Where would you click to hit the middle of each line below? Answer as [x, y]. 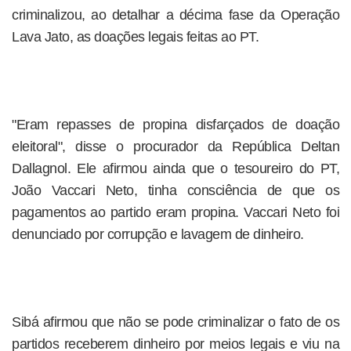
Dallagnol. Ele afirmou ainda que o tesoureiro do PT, [175, 168]
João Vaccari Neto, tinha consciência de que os [175, 190]
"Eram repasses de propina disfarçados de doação [175, 125]
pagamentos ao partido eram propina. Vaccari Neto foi [175, 212]
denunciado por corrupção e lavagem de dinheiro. [158, 234]
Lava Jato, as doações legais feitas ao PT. [135, 37]
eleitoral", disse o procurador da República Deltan [175, 147]
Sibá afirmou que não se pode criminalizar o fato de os [175, 322]
